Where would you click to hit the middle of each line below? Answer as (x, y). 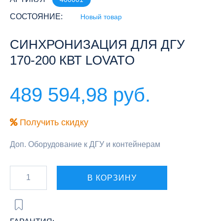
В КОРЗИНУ (112, 178)
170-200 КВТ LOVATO (72, 60)
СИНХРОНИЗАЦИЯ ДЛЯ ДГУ (97, 44)
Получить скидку (53, 122)
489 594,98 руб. (80, 94)
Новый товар (101, 17)
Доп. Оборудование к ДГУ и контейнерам (85, 144)
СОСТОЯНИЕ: (36, 16)
